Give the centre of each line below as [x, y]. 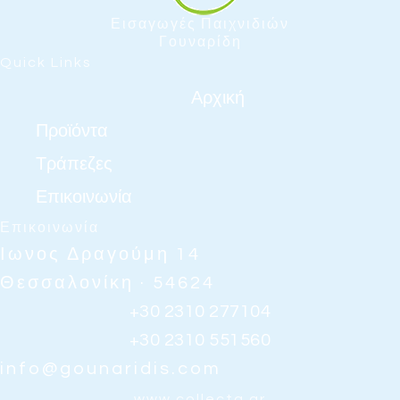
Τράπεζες [74, 165]
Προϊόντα [72, 132]
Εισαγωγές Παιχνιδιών [200, 25]
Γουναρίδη [200, 42]
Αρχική [218, 99]
